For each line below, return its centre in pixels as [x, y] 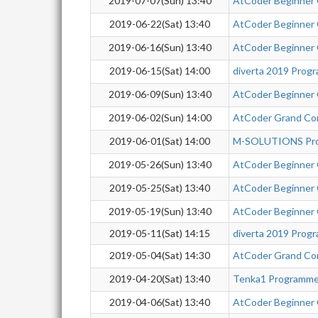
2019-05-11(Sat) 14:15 [160, 233]
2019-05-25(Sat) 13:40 [160, 188]
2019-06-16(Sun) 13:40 [160, 47]
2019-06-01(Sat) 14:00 [160, 141]
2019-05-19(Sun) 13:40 [160, 211]
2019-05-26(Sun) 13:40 [160, 164]
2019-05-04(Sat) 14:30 [160, 255]
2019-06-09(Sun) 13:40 [160, 94]
